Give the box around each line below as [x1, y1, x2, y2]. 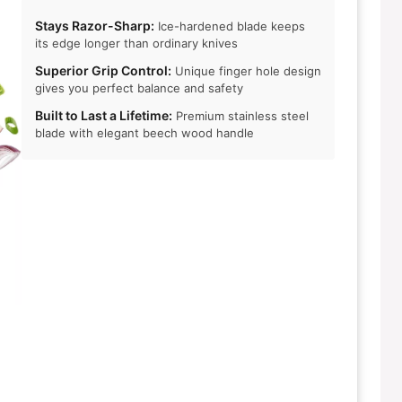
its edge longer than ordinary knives [35, 36, 238, 51]
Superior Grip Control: [35, 63, 171, 79]
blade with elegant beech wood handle [35, 126, 254, 141]
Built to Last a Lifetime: [35, 108, 172, 124]
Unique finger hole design [171, 64, 321, 79]
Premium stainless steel [172, 109, 309, 124]
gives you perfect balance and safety [35, 81, 243, 96]
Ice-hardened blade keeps [154, 19, 305, 34]
